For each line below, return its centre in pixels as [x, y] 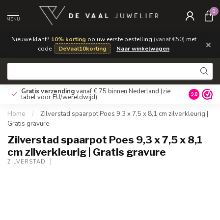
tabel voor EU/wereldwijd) [59, 97]
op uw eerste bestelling [120, 39]
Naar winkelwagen [143, 49]
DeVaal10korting [82, 49]
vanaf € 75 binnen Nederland [118, 91]
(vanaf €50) [169, 39]
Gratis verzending [48, 91]
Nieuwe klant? [31, 39]
